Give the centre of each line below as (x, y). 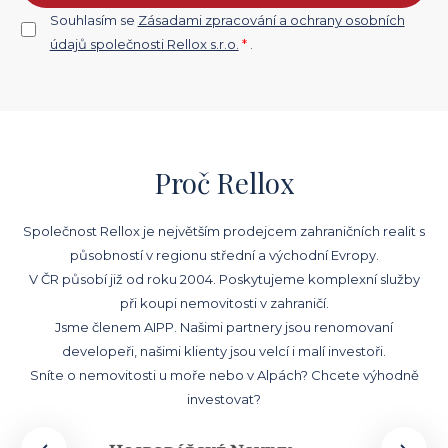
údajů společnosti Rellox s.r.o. (144, 44)
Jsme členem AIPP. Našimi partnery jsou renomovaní (224, 326)
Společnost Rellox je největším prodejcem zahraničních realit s (224, 230)
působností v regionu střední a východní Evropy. (224, 254)
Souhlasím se (93, 20)
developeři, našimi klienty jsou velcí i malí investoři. (224, 350)
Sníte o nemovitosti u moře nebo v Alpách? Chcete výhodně (224, 374)
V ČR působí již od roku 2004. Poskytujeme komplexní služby (224, 278)
